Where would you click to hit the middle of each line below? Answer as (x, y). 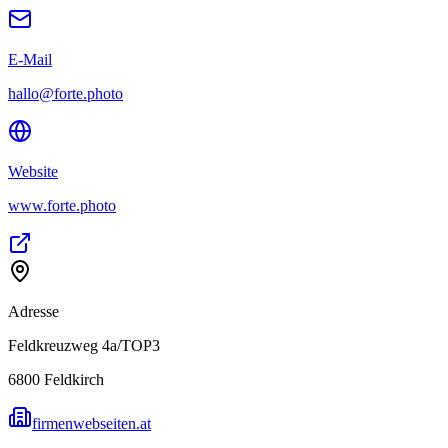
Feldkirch (74, 379)
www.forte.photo (62, 205)
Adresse (33, 311)
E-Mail (30, 59)
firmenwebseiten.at (91, 423)
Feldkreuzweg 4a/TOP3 (84, 345)
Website (33, 171)
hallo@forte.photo (65, 93)
